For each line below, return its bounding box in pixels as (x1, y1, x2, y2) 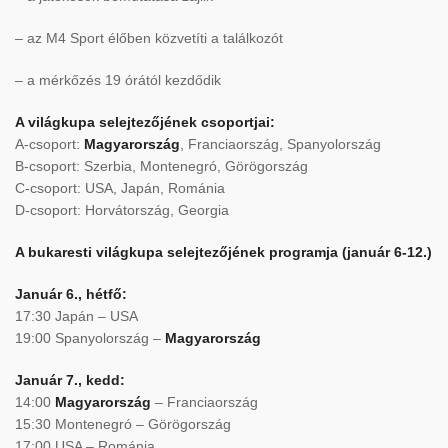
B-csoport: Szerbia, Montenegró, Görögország (15, 157, 308, 174)
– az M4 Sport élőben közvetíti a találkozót (15, 29, 283, 46)
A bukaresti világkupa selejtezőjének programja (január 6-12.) (15, 243, 432, 260)
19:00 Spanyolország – (15, 329, 165, 346)
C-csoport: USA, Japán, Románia (15, 179, 225, 196)
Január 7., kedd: (15, 371, 125, 388)
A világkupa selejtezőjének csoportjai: (15, 113, 275, 130)
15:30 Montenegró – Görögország (15, 415, 231, 432)
